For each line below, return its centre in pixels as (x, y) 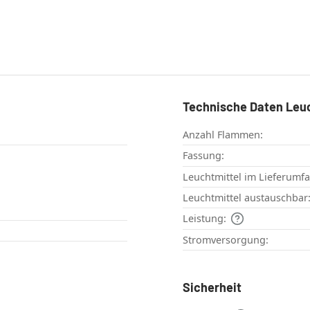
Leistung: (204, 218)
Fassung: (203, 155)
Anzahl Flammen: (223, 134)
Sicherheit (212, 288)
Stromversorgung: (226, 240)
